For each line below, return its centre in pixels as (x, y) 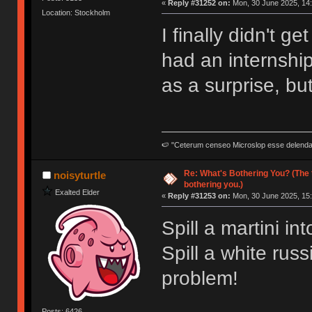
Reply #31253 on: (199, 195)
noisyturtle (79, 175)
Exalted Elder (78, 192)
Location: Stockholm (76, 12)
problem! (200, 278)
